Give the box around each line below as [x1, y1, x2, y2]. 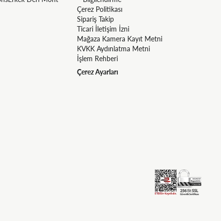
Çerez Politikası [77, 4, 122, 13]
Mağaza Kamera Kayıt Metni [77, 34, 162, 43]
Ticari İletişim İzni [77, 24, 129, 33]
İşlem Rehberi [77, 54, 118, 63]
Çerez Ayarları [77, 67, 118, 76]
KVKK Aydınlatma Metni [77, 44, 150, 53]
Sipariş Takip [77, 14, 114, 23]
